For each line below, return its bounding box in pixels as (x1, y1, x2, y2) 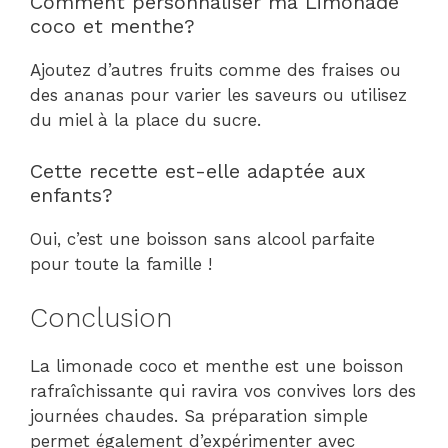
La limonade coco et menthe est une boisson (30, 356, 404, 377)
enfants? (30, 182, 113, 207)
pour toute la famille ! (30, 253, 212, 274)
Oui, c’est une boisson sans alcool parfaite (30, 228, 375, 249)
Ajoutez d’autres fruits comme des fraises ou (30, 60, 401, 81)
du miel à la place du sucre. (30, 110, 261, 131)
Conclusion (30, 302, 172, 335)
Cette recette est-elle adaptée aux (30, 158, 366, 183)
